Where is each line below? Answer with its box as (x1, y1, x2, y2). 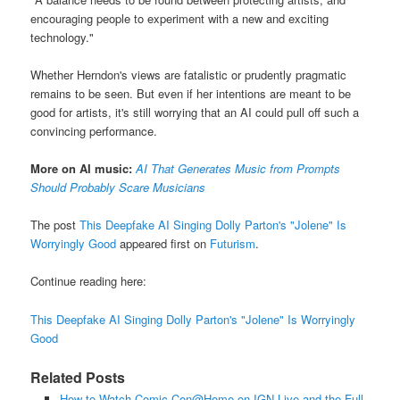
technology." (30, 28, 95, 46)
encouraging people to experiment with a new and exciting (30, 9, 329, 27)
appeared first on (116, 235, 211, 253)
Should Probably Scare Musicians (30, 179, 206, 196)
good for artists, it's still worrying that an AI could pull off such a (30, 104, 360, 121)
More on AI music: (30, 160, 137, 178)
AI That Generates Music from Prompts (136, 160, 341, 178)
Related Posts (30, 366, 126, 387)
